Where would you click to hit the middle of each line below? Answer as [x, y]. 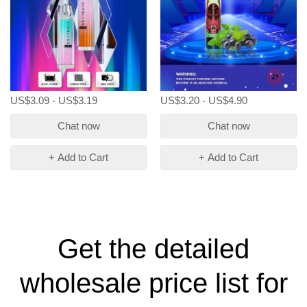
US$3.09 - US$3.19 [54, 100]
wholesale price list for [153, 283]
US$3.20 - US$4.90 [204, 100]
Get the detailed [153, 248]
